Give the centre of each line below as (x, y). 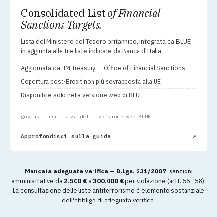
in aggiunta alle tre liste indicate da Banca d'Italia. (92, 51)
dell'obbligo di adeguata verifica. (108, 201)
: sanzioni (179, 171)
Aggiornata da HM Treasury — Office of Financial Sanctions (103, 68)
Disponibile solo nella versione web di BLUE (82, 95)
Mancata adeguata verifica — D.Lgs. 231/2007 (95, 171)
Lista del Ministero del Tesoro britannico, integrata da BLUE (106, 41)
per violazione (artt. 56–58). (165, 181)
